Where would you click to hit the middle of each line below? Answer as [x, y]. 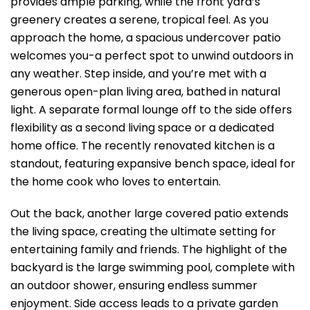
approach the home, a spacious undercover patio [146, 37]
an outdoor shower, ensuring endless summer [134, 285]
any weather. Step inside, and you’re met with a [138, 73]
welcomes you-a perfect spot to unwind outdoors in [152, 55]
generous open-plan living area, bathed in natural [145, 91]
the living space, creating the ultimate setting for [143, 231]
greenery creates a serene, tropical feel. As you [139, 19]
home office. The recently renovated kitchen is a [143, 145]
